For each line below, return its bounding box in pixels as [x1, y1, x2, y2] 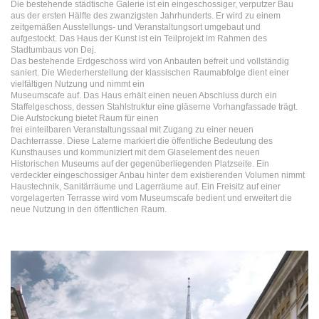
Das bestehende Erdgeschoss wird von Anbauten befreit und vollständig [11, 56, 289, 66]
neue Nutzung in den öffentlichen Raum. [11, 204, 167, 214]
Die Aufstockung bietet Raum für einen [11, 113, 159, 123]
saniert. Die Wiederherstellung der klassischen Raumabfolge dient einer [11, 67, 289, 78]
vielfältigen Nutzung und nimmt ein [11, 78, 145, 89]
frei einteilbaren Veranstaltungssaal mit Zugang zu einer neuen [11, 124, 253, 135]
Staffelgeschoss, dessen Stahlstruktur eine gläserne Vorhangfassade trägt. [11, 101, 298, 112]
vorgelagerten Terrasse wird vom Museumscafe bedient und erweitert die [11, 192, 292, 203]
